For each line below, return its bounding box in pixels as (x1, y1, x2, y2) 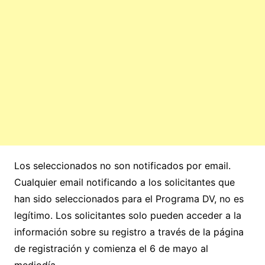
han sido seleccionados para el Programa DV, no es (14, 193, 244, 205)
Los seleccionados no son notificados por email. (14, 160, 231, 172)
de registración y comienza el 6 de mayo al (14, 243, 208, 255)
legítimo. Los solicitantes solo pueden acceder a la (14, 209, 241, 222)
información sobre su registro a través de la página (14, 226, 244, 238)
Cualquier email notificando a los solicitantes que (14, 176, 235, 189)
